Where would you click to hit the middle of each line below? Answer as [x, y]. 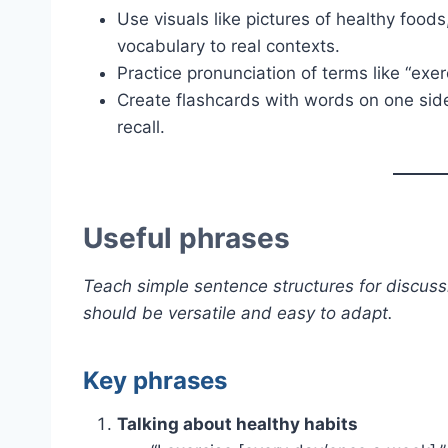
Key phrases [155, 381]
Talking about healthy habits [237, 424]
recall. [141, 127]
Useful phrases [186, 238]
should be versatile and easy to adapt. [238, 313]
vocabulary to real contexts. [228, 46]
